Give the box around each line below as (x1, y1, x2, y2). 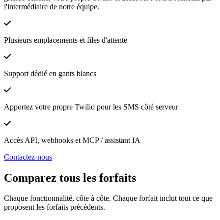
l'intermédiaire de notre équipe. (4, 2, 99, 11)
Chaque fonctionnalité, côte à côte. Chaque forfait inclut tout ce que (4, 194, 213, 203)
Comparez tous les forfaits (4, 171, 136, 184)
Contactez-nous (4, 152, 52, 161)
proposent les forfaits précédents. (4, 203, 105, 212)
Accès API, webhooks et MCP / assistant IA (4, 136, 140, 144)
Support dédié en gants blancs (4, 69, 96, 78)
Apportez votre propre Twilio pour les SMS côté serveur (4, 102, 178, 111)
